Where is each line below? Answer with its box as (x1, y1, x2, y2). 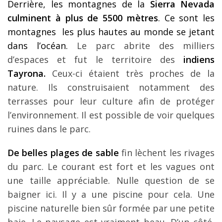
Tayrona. (7, 67, 46, 80)
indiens (183, 54, 215, 66)
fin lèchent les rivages (118, 147, 215, 159)
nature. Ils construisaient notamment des (7, 81, 215, 94)
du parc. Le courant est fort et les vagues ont (7, 161, 215, 173)
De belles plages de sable (7, 147, 119, 159)
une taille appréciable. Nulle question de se (7, 174, 215, 187)
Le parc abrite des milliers (77, 40, 215, 52)
